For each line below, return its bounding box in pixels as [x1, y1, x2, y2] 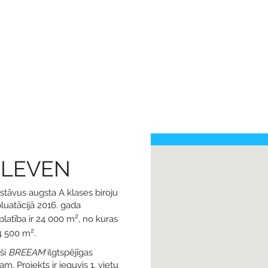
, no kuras [78, 214, 118, 224]
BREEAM [8, 247, 47, 258]
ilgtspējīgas [47, 247, 93, 258]
